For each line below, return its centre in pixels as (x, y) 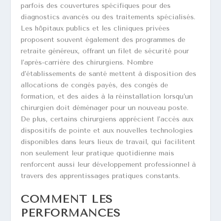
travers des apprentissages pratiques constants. (101, 176)
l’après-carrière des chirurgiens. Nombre (87, 62)
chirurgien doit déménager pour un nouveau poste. (105, 108)
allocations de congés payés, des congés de (95, 85)
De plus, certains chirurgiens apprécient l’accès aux (107, 119)
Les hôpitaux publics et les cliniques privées (95, 28)
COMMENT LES (67, 200)
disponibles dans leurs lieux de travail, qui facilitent (108, 142)
